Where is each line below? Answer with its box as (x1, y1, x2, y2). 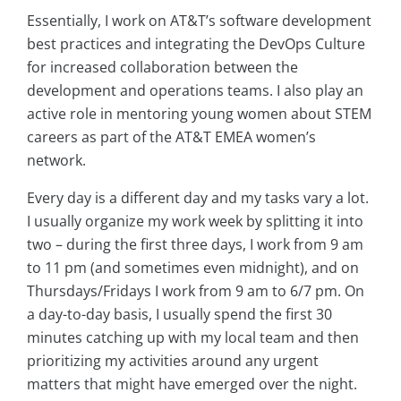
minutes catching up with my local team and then (27, 328, 359, 348)
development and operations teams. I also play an (27, 81, 363, 101)
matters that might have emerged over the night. (27, 374, 357, 395)
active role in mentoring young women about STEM (27, 104, 371, 124)
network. (27, 150, 86, 171)
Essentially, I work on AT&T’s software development (27, 11, 371, 31)
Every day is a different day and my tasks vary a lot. (27, 188, 369, 209)
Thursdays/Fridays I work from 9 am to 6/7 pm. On (27, 281, 364, 302)
